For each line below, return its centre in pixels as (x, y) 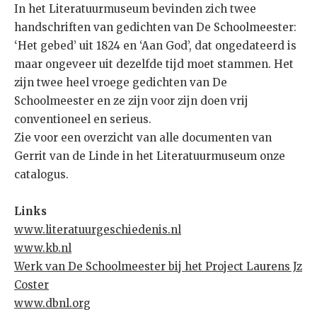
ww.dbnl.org (57, 304)
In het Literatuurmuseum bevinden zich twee (135, 9)
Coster (31, 285)
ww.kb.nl (48, 248)
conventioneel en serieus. (83, 120)
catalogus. (41, 175)
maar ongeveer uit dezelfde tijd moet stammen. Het (154, 64)
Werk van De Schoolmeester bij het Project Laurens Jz (158, 267)
